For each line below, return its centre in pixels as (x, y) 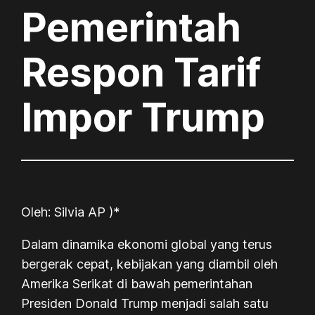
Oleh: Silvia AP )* (71, 212)
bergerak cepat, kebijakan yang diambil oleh (150, 264)
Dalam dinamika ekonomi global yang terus (147, 244)
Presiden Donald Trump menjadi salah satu (145, 303)
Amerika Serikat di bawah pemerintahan (137, 283)
